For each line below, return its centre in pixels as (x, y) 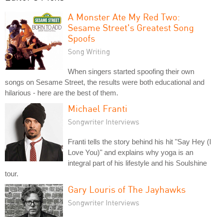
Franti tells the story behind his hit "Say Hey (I (139, 142)
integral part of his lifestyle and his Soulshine (137, 163)
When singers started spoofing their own (131, 72)
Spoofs (81, 38)
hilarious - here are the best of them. (62, 93)
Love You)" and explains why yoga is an (131, 153)
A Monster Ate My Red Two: (124, 17)
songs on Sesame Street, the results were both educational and (105, 82)
